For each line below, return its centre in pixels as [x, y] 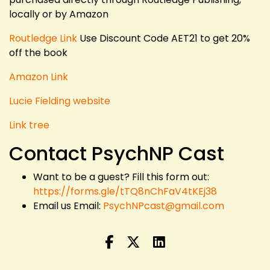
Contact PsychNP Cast [117, 153]
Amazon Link [39, 77]
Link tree [29, 125]
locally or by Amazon [59, 14]
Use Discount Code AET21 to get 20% [164, 38]
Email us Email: [68, 206]
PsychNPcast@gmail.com [164, 206]
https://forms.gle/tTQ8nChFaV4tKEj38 [125, 191]
